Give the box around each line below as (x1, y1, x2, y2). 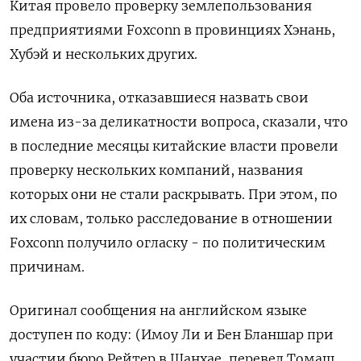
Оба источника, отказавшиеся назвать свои (10, 89, 309, 106)
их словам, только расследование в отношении (10, 210, 333, 226)
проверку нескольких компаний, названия (10, 162, 303, 178)
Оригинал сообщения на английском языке (10, 302, 307, 318)
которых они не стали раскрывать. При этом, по (10, 186, 338, 202)
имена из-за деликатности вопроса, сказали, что (10, 114, 348, 130)
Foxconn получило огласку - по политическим (10, 234, 326, 251)
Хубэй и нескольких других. (10, 46, 197, 62)
